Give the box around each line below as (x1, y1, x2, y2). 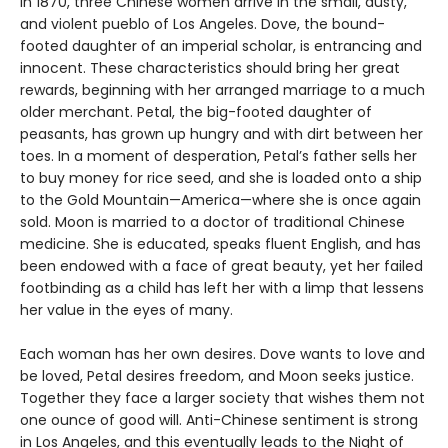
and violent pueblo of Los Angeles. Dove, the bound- (20, 14, 385, 35)
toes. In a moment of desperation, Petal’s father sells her (20, 146, 417, 167)
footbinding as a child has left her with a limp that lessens (20, 278, 424, 299)
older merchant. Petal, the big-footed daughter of (20, 102, 372, 123)
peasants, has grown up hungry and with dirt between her (20, 124, 423, 145)
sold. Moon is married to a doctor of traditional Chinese (20, 212, 405, 233)
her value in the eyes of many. (20, 300, 233, 321)
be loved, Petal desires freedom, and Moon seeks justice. (20, 366, 414, 387)
